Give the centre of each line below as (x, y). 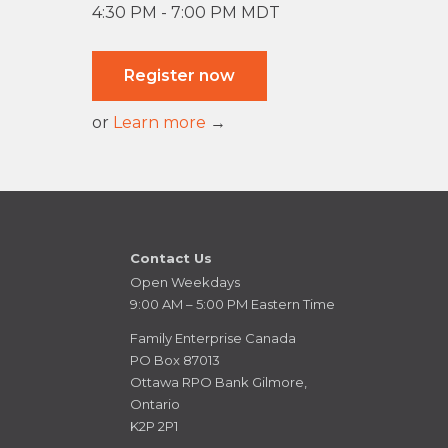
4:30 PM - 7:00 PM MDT (186, 13)
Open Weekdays (185, 282)
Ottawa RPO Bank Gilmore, (218, 382)
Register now (179, 76)
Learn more (159, 123)
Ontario (155, 404)
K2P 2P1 (154, 426)
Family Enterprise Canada (213, 338)
